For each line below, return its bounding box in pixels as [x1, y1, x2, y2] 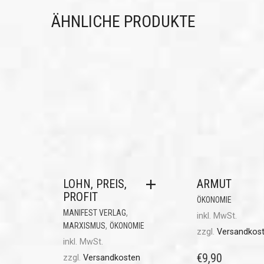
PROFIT [63, 189, 98, 204]
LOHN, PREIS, [63, 176, 127, 191]
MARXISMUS [63, 220, 105, 230]
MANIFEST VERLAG [63, 207, 126, 217]
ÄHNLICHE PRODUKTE [51, 12, 196, 31]
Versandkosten [83, 252, 140, 263]
